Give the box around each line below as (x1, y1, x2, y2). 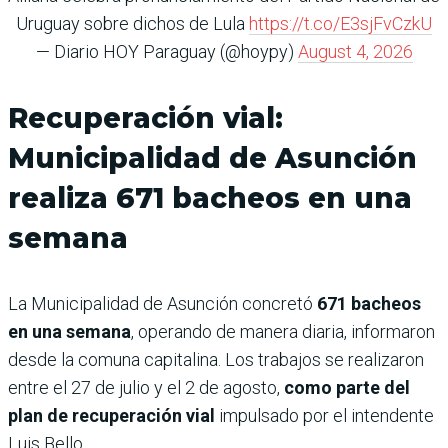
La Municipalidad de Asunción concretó (8, 293, 317, 315)
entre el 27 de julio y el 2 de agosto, (8, 377, 284, 399)
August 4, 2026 (297, 41, 413, 63)
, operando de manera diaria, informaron (131, 321, 435, 343)
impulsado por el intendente (219, 405, 434, 427)
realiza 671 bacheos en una (8, 181, 412, 216)
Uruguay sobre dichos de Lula (16, 13, 249, 35)
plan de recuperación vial (8, 405, 219, 427)
